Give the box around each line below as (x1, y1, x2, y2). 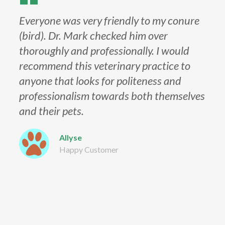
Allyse (59, 133, 82, 142)
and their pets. (19, 104, 84, 118)
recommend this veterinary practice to (19, 59, 191, 72)
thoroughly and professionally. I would (19, 44, 190, 57)
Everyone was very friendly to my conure (19, 14, 200, 27)
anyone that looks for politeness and (19, 74, 182, 87)
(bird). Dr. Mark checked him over (19, 29, 168, 42)
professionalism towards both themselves (19, 89, 205, 102)
